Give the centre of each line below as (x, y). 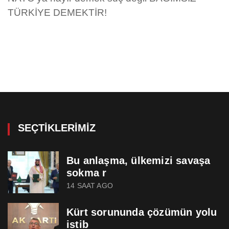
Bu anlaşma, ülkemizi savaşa (139, 161)
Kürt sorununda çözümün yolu (142, 212)
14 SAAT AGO (90, 186)
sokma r (87, 173)
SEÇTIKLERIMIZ (57, 128)
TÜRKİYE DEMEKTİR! (57, 13)
